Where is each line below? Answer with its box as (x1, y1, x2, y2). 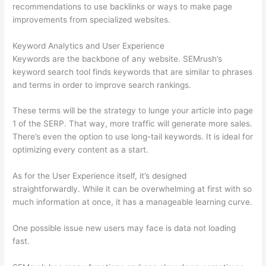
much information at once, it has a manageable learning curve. (12, 197, 253, 207)
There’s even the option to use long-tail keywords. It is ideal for (12, 132, 254, 142)
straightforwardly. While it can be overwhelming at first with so (12, 184, 252, 194)
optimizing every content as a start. (12, 145, 149, 155)
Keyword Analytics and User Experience (12, 40, 165, 50)
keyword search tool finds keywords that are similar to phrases (12, 66, 253, 77)
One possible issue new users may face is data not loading (12, 223, 236, 233)
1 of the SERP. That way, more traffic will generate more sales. (12, 119, 253, 129)
